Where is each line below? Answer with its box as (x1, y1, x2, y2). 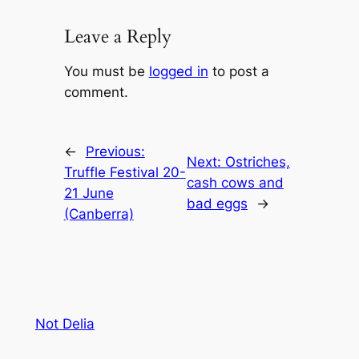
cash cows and (186, 175, 284, 192)
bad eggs (186, 196, 248, 212)
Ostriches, (224, 154, 290, 171)
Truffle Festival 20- (63, 164, 186, 181)
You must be (63, 63, 149, 80)
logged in (148, 63, 208, 80)
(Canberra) (63, 206, 134, 223)
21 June (63, 185, 114, 202)
